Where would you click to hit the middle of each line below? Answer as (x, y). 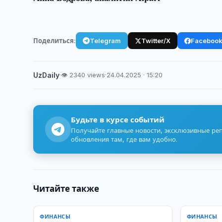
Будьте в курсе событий (118, 120)
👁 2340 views (83, 75)
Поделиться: (55, 40)
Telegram (106, 40)
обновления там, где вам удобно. (124, 139)
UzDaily (47, 75)
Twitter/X (156, 40)
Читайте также (66, 189)
